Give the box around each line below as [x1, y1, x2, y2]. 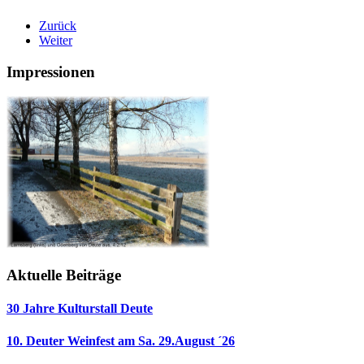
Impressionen [6, 63, 95, 80]
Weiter [39, 32, 72, 47]
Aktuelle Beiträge [6, 266, 121, 284]
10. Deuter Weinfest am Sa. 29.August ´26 [6, 333, 235, 348]
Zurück [39, 18, 76, 32]
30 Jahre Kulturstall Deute [6, 301, 153, 316]
